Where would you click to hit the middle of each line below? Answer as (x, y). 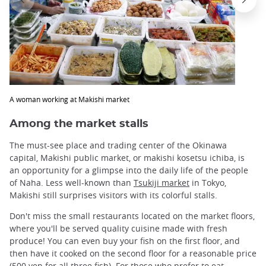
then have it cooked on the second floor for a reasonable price (133, 253)
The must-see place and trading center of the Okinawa (118, 145)
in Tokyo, (208, 182)
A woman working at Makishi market (69, 99)
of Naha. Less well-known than (72, 182)
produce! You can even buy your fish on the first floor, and (125, 240)
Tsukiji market (161, 182)
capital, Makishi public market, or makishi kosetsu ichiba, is (127, 157)
